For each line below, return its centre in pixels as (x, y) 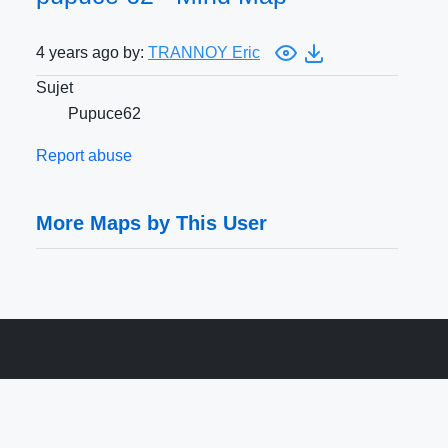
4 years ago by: (92, 53)
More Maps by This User (151, 223)
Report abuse (84, 156)
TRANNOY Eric (204, 53)
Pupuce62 (104, 114)
